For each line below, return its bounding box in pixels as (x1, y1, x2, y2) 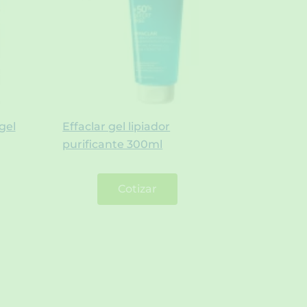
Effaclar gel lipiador (62, 119, 171, 133)
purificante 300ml (62, 137, 163, 151)
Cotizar (117, 182, 157, 195)
